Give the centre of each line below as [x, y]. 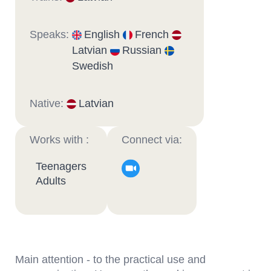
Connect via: [152, 140]
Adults [51, 181]
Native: [48, 103]
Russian [143, 50]
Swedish [93, 66]
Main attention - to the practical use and [110, 260]
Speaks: [51, 34]
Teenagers [61, 166]
